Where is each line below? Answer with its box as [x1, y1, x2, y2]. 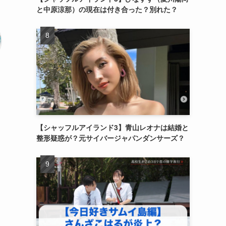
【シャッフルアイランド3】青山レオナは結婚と [36, 122, 189, 133]
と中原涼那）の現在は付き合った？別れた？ [36, 4, 178, 15]
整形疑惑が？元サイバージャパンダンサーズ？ [36, 133, 185, 143]
